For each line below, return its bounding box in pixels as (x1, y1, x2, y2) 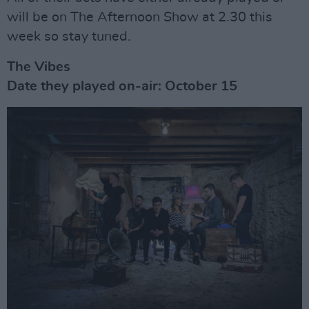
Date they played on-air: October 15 (7, 79, 237, 94)
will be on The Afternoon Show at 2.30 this (7, 10, 272, 25)
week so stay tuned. (7, 30, 131, 44)
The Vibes (7, 60, 70, 74)
